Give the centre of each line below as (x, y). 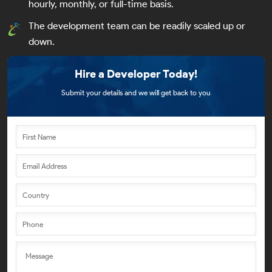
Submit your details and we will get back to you (136, 93)
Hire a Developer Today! (136, 74)
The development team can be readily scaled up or (137, 26)
